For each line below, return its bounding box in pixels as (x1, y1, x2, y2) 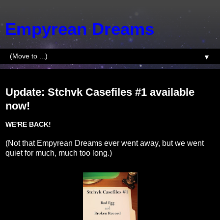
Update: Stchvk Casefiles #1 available (5, 86, 194, 98)
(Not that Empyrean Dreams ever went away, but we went (5, 138, 204, 147)
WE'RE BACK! (5, 120, 51, 128)
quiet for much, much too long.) (5, 148, 112, 157)
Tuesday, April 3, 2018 (5, 74, 74, 82)
